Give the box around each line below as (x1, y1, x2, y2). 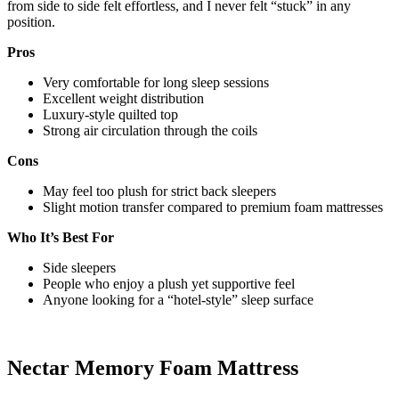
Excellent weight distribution (43, 90, 204, 106)
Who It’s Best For (7, 229, 114, 245)
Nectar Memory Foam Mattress (7, 355, 298, 379)
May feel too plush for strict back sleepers (43, 183, 276, 199)
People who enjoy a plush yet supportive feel (43, 275, 295, 291)
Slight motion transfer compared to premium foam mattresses (43, 199, 383, 215)
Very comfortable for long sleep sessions (43, 74, 269, 90)
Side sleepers (43, 259, 116, 275)
